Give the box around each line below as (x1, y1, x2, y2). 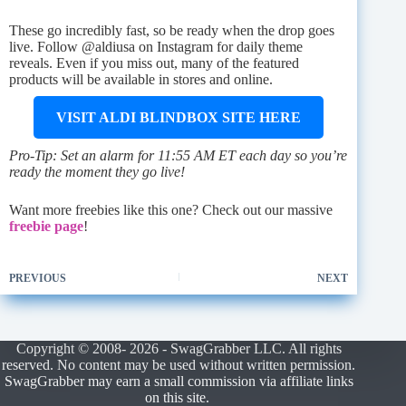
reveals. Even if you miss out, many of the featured (9, 54, 299, 71)
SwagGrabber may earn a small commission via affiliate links (4, 373, 353, 389)
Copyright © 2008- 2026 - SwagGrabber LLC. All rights (15, 341, 342, 356)
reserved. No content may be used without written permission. (2, 357, 356, 372)
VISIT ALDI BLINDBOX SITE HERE (56, 109, 302, 125)
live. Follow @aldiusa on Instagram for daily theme (9, 38, 303, 54)
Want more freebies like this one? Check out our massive (9, 201, 333, 217)
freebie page (9, 217, 83, 234)
